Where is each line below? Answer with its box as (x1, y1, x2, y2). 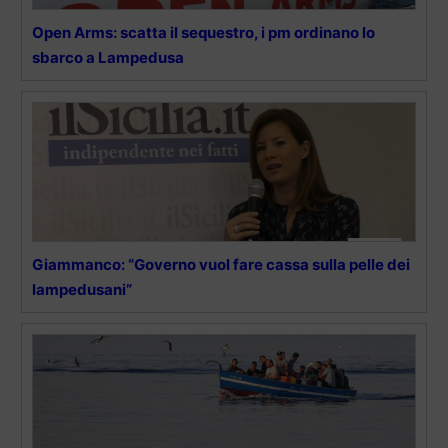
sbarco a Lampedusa (32, 47, 184, 67)
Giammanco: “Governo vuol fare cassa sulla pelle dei (32, 254, 410, 274)
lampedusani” (32, 279, 132, 299)
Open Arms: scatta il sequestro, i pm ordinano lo (32, 22, 375, 42)
